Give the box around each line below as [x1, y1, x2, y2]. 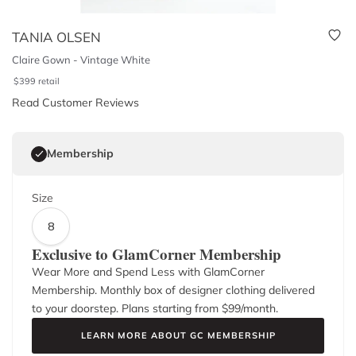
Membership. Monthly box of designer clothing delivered [32, 283, 315, 297]
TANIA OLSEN [12, 29, 101, 45]
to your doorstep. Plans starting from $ [32, 301, 228, 315]
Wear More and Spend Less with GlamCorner [32, 265, 265, 279]
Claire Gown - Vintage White [12, 53, 150, 66]
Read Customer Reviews [12, 95, 139, 110]
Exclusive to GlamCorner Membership [32, 243, 281, 265]
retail [38, 75, 60, 87]
